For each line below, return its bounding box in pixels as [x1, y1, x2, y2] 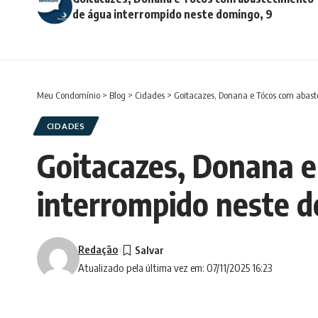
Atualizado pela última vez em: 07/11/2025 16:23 [78, 261, 273, 274]
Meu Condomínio [37, 89, 100, 101]
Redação [78, 242, 119, 256]
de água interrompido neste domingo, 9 [72, 6, 273, 21]
